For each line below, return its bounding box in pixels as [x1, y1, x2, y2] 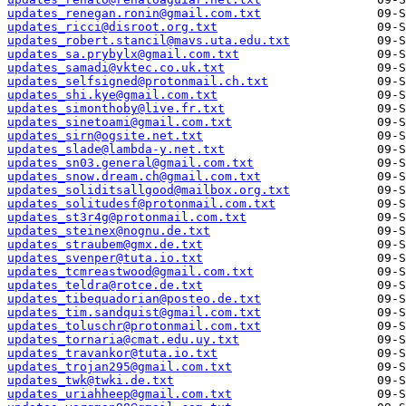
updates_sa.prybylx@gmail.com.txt [7, 47, 239, 62]
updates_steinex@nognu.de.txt [7, 224, 210, 238]
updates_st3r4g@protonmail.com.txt [7, 210, 246, 225]
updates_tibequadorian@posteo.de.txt [7, 292, 261, 306]
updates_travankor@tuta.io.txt [7, 346, 217, 361]
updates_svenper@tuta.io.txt [7, 251, 203, 266]
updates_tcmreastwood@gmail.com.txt [7, 265, 254, 279]
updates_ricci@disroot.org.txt [7, 20, 217, 34]
